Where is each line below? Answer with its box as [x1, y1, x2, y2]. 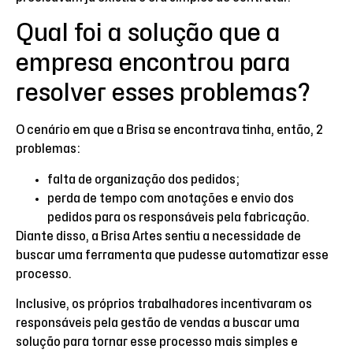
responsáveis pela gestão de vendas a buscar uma [16, 316, 299, 329]
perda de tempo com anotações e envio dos [47, 191, 294, 205]
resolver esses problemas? [16, 80, 310, 106]
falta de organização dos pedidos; [47, 173, 240, 186]
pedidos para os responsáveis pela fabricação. [47, 210, 310, 224]
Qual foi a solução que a [16, 20, 281, 46]
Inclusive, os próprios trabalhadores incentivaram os [16, 297, 312, 310]
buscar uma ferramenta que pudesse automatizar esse [16, 248, 329, 262]
